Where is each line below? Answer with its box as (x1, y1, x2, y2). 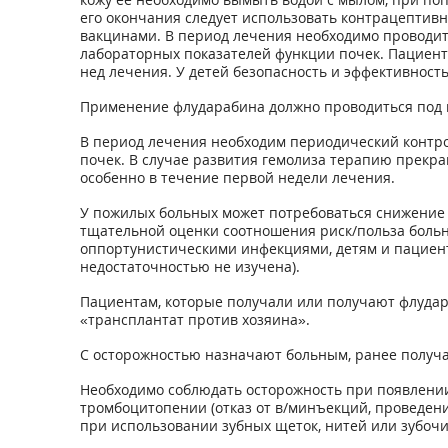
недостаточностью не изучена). (79, 257, 300, 276)
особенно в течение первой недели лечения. (79, 168, 395, 187)
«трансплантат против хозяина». (79, 310, 310, 329)
